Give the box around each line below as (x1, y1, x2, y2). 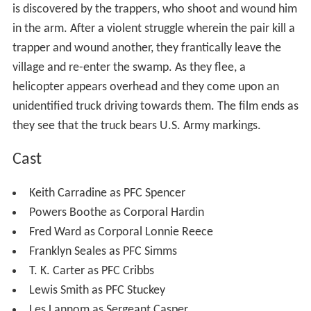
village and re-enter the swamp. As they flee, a (12, 60, 246, 74)
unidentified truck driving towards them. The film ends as (12, 99, 299, 113)
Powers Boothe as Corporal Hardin (28, 205, 204, 219)
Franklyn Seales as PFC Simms (28, 244, 177, 258)
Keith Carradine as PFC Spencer (28, 186, 185, 200)
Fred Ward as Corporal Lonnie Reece (28, 225, 213, 239)
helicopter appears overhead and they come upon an (12, 80, 279, 94)
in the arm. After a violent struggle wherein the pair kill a (12, 22, 295, 35)
